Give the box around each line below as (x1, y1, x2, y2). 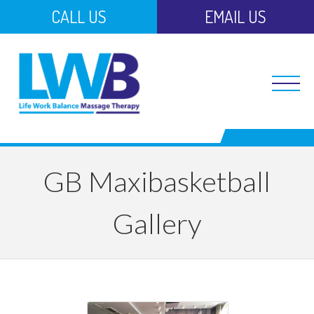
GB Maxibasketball (43, 164, 271, 199)
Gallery (112, 206, 202, 241)
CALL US (50, 6, 107, 27)
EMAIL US (205, 6, 266, 27)
